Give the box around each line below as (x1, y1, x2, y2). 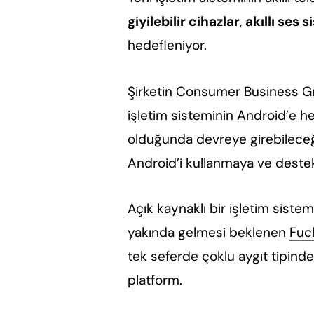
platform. (127, 271, 182, 289)
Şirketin (127, 82, 176, 100)
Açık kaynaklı (127, 199, 206, 217)
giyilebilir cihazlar (127, 13, 240, 31)
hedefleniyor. (127, 36, 207, 55)
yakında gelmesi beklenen (127, 223, 289, 241)
